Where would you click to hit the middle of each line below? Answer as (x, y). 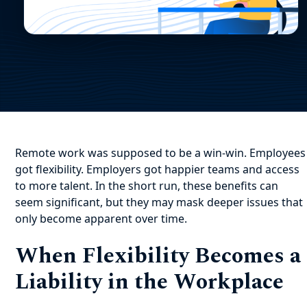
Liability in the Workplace (150, 282)
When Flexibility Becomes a (158, 256)
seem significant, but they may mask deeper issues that (159, 202)
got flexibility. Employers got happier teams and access (158, 169)
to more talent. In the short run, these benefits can (147, 186)
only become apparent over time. (101, 219)
